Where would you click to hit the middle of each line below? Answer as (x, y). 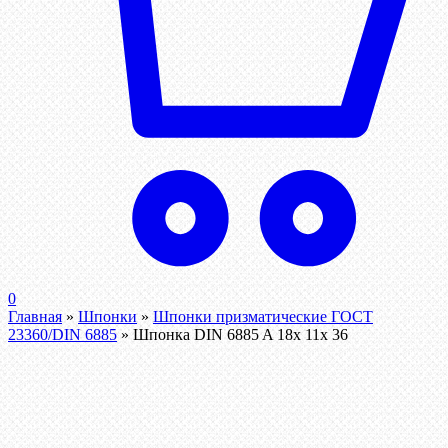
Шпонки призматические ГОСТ (263, 317)
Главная (35, 317)
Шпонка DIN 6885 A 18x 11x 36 (240, 335)
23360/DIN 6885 (62, 335)
